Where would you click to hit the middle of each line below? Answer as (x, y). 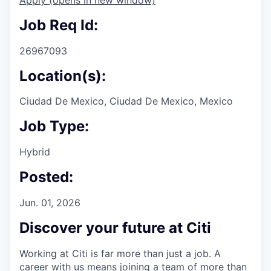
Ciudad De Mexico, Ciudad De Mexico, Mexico (126, 101)
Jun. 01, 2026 (50, 203)
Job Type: (54, 126)
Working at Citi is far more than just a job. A (120, 253)
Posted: (46, 177)
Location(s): (63, 76)
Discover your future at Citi (115, 227)
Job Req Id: (59, 25)
